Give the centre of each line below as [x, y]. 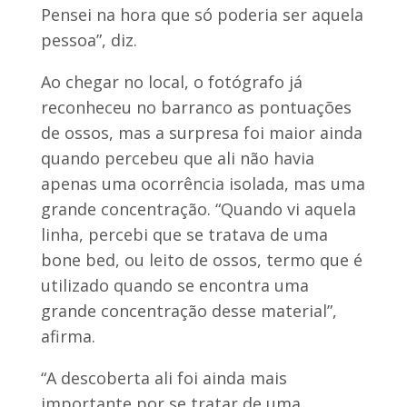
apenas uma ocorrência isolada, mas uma [203, 183]
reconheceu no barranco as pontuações [196, 107]
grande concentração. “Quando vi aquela [198, 208]
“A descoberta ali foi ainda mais [164, 377]
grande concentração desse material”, [189, 310]
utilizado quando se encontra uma [174, 285]
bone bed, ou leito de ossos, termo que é [201, 259]
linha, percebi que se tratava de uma [184, 234]
